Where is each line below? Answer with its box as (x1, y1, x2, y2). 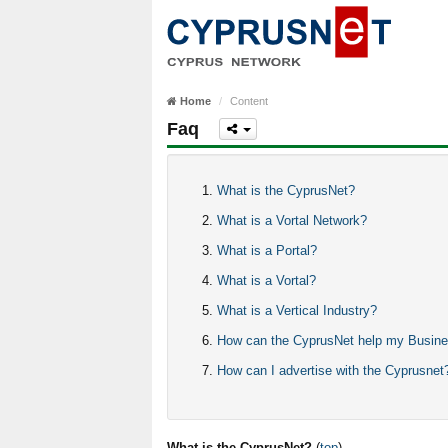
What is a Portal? (217, 243, 317, 258)
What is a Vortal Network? (217, 213, 367, 228)
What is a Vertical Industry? (217, 303, 377, 318)
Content (230, 95, 268, 107)
